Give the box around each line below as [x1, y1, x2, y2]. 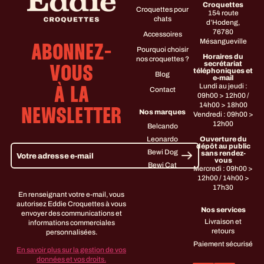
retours [212, 227, 235, 236]
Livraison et [204, 217, 242, 226]
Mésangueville [199, 37, 247, 46]
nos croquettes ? [136, 55, 189, 64]
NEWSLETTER [21, 107, 121, 128]
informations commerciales [28, 218, 115, 227]
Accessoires [143, 30, 182, 39]
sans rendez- [200, 149, 246, 158]
